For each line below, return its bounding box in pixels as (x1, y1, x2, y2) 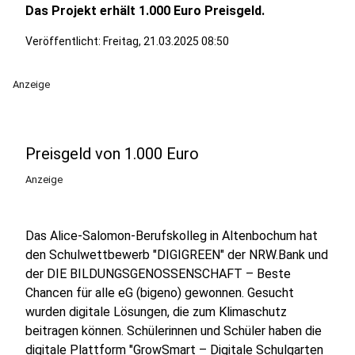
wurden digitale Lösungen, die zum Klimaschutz (25, 304, 287, 319)
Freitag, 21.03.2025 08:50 (103, 35, 229, 48)
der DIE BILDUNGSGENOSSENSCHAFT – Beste (25, 266, 291, 281)
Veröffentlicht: (25, 35, 103, 48)
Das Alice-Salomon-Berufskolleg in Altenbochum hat (25, 228, 318, 243)
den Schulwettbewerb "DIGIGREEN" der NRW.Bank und (25, 247, 328, 262)
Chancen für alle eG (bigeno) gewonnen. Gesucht (25, 285, 294, 300)
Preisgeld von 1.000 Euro (25, 144, 199, 163)
